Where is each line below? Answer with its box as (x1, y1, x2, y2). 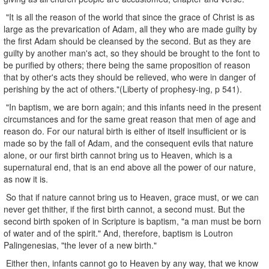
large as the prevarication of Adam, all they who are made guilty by (4, 22, 257, 35)
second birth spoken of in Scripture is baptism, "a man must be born (4, 214, 261, 227)
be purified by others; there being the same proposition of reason (4, 58, 250, 71)
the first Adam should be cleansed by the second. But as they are (4, 34, 251, 47)
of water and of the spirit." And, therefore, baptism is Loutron (4, 226, 233, 239)
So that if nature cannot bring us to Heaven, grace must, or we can (4, 190, 259, 203)
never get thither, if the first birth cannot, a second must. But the (4, 202, 245, 215)
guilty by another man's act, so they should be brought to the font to (4, 46, 260, 59)
